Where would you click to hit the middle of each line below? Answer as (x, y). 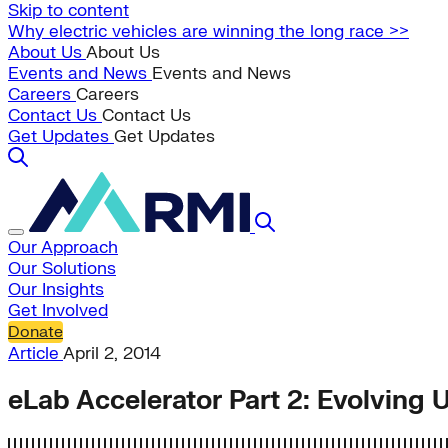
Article (35, 353)
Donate (35, 332)
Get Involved (58, 310)
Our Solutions (62, 268)
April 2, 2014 (112, 353)
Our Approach (63, 247)
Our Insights (56, 289)
